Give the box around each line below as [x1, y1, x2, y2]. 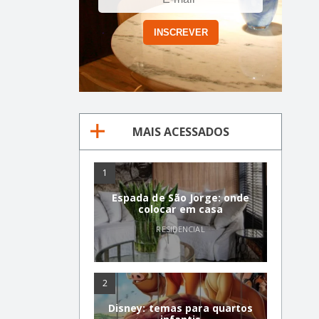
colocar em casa [137, 202, 224, 216]
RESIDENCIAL [156, 224, 205, 235]
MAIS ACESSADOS [132, 123, 229, 140]
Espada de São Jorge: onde [111, 191, 250, 205]
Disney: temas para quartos [108, 301, 253, 315]
